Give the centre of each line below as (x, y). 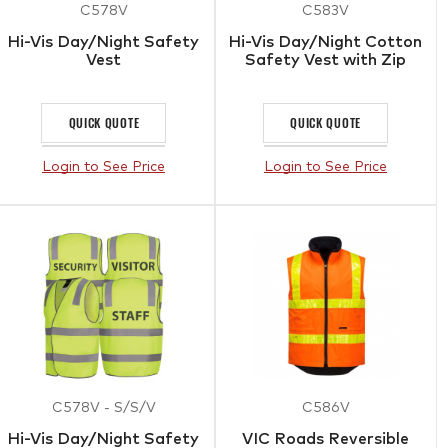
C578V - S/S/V (103, 407)
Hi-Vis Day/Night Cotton (326, 41)
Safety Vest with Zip (326, 59)
